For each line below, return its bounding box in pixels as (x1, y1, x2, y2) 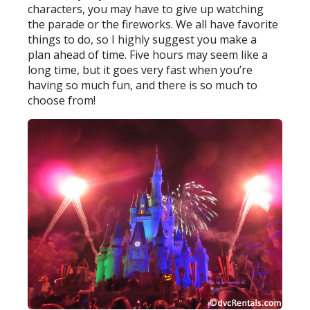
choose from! (28, 92, 96, 108)
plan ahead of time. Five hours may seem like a (28, 46, 268, 62)
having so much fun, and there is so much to (28, 77, 258, 93)
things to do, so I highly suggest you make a (28, 31, 257, 47)
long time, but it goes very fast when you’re (28, 62, 253, 77)
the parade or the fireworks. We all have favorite (28, 16, 279, 32)
